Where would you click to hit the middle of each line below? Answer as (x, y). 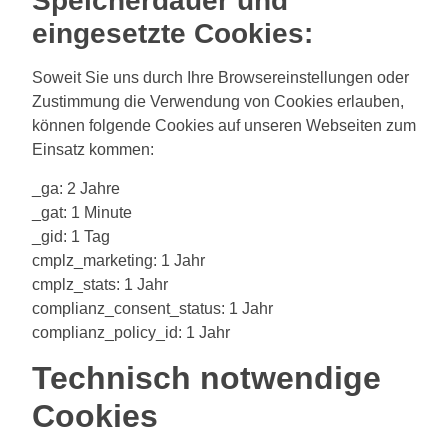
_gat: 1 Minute (82, 212)
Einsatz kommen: (93, 150)
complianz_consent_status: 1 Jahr (152, 308)
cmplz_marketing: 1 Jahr (118, 260)
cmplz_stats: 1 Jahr (100, 284)
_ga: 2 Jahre (76, 188)
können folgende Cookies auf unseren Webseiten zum (224, 126)
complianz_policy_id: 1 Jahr (131, 332)
